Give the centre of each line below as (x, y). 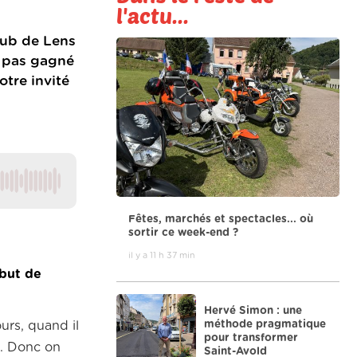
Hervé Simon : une (253, 310)
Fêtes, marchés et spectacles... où (221, 219)
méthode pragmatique (265, 324)
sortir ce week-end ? (183, 232)
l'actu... (153, 15)
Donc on (34, 348)
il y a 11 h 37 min (162, 255)
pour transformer (251, 337)
